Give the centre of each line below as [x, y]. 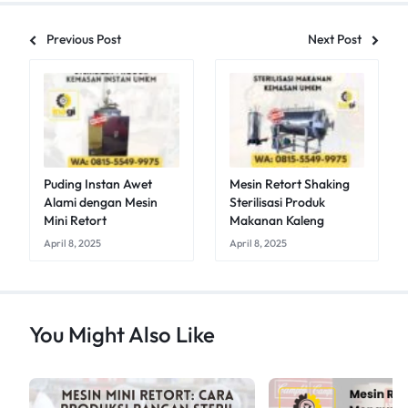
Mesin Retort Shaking [289, 184]
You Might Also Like [122, 335]
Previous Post [84, 40]
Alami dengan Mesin [101, 203]
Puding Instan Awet [98, 184]
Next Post [335, 40]
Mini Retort [75, 221]
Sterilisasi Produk [277, 203]
